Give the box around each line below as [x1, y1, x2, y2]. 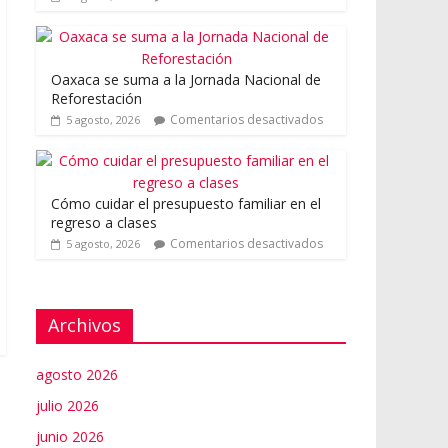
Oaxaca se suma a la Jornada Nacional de [51, 69, 321, 89]
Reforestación [51, 88, 142, 108]
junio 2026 [36, 426, 104, 446]
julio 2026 [36, 395, 99, 415]
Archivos [48, 312, 121, 337]
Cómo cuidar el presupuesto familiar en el [51, 193, 321, 213]
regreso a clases [51, 212, 157, 232]
